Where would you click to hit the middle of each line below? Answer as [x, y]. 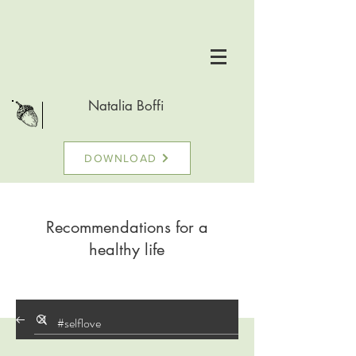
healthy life [127, 250]
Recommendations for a [127, 227]
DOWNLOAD [121, 158]
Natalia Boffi [126, 106]
